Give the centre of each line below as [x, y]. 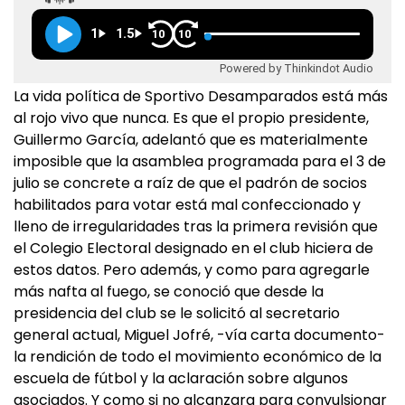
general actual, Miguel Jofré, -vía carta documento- [199, 335]
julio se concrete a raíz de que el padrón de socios [190, 183]
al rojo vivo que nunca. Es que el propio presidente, [191, 118]
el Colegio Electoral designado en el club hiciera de [193, 248]
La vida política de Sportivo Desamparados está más [201, 96]
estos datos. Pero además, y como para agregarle [192, 270]
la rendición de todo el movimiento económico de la [198, 357]
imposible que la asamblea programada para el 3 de [200, 161]
